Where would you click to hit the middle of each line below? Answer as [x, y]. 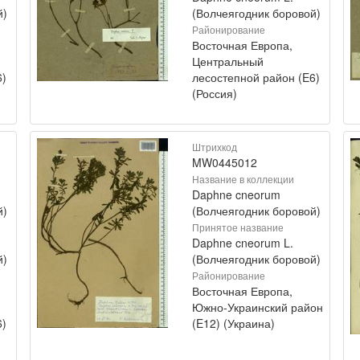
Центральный [228, 61]
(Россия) [215, 93]
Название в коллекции [243, 178]
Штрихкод [215, 146]
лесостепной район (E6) [256, 77]
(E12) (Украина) [233, 323]
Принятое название [238, 227]
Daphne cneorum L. [243, 242]
